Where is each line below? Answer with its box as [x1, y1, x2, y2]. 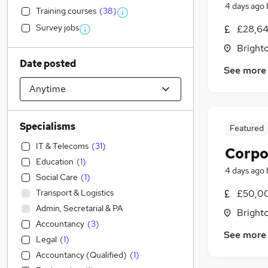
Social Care [36, 172, 78, 182]
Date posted [20, 57, 76, 70]
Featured [229, 123, 264, 134]
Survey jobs [36, 22, 79, 33]
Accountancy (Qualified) [36, 249, 127, 260]
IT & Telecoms [36, 141, 89, 151]
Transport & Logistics [36, 187, 114, 198]
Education [36, 156, 74, 167]
